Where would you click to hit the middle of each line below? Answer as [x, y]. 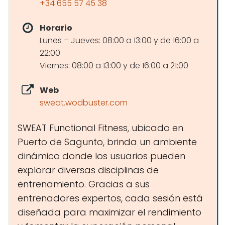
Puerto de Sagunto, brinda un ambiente [107, 142]
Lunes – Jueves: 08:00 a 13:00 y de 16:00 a [119, 40]
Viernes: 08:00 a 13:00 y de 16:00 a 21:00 [114, 66]
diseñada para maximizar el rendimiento [109, 212]
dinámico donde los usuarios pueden [101, 156]
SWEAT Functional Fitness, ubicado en [100, 128]
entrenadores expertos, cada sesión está [110, 198]
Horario [56, 28]
